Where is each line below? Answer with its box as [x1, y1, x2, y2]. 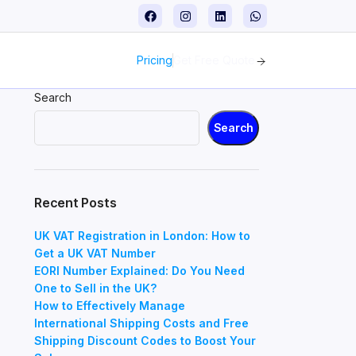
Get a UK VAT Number [33, 246, 156, 260]
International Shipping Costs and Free [33, 316, 249, 330]
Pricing [137, 53, 172, 67]
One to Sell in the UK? [33, 281, 157, 295]
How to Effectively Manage [33, 299, 185, 312]
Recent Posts [33, 195, 117, 211]
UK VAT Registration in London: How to [33, 229, 250, 242]
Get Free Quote [173, 53, 255, 67]
